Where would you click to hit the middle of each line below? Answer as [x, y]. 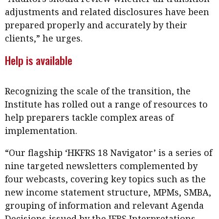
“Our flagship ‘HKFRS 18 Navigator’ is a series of [109, 152]
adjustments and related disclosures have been [107, 11]
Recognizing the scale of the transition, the [98, 91]
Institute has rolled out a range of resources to [106, 104]
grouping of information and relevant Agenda [104, 205]
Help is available [39, 60]
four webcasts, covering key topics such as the [105, 179]
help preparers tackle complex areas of [89, 117]
